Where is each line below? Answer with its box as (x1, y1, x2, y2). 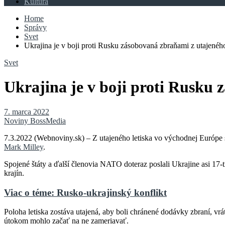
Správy (24, 23, 47, 32)
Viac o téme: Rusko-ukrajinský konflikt (4, 187, 167, 198)
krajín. (4, 168, 24, 177)
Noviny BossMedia (4, 116, 66, 125)
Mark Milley (4, 142, 43, 151)
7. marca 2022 (4, 107, 49, 116)
